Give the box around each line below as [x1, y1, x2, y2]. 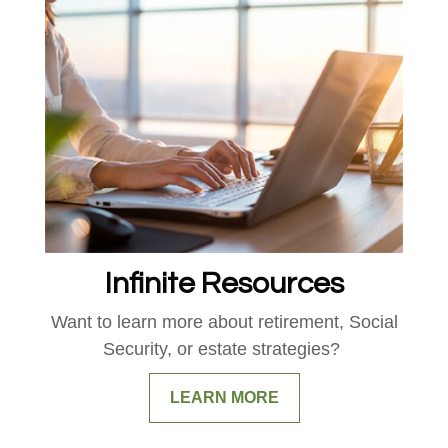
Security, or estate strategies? [103, 339, 345, 360]
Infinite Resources [104, 268, 344, 300]
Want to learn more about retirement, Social [50, 312, 398, 333]
